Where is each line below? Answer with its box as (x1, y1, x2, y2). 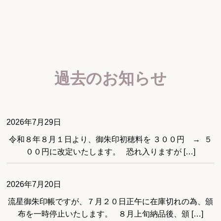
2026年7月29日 (6, 118, 62, 126)
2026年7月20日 (6, 180, 62, 188)
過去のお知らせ (54, 70, 167, 87)
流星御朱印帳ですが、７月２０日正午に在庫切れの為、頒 (7, 197, 213, 206)
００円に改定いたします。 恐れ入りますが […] (25, 147, 195, 156)
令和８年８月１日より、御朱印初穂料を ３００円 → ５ (8, 135, 212, 144)
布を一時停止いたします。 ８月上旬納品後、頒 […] (17, 210, 203, 218)
